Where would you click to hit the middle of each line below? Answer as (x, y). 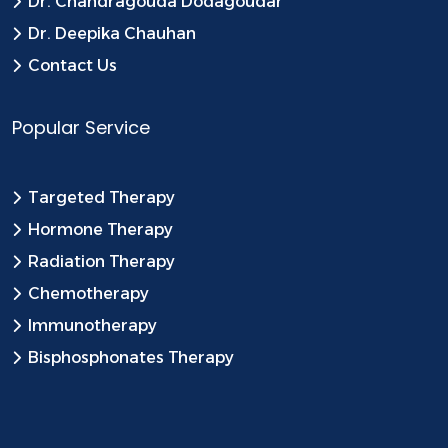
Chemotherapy (88, 293)
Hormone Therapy (100, 229)
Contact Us (72, 65)
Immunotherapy (92, 325)
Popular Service (81, 127)
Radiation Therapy (101, 261)
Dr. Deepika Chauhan (112, 33)
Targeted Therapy (101, 197)
